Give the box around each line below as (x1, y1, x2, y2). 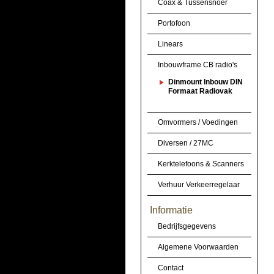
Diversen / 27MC (157, 139, 213, 147)
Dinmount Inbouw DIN (168, 78, 243, 86)
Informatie (149, 205, 193, 215)
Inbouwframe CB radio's (157, 61, 237, 69)
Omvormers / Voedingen (157, 118, 238, 127)
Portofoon (157, 19, 190, 28)
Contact (157, 264, 183, 272)
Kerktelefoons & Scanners (157, 160, 244, 168)
